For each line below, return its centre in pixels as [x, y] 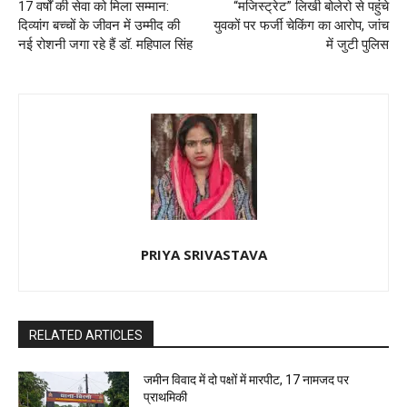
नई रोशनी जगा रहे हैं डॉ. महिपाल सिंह [105, 45]
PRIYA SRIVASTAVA [203, 255]
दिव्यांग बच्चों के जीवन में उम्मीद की [99, 26]
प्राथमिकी [166, 397]
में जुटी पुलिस [357, 45]
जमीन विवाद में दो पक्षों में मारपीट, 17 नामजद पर [247, 380]
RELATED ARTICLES [86, 336]
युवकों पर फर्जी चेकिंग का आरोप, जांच [301, 26]
